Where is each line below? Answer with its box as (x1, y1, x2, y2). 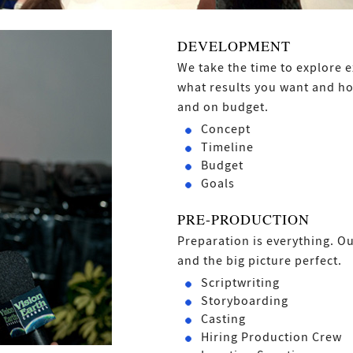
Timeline (201, 139, 254, 156)
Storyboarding (201, 293, 288, 310)
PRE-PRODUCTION (177, 210, 310, 229)
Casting (201, 311, 246, 328)
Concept (201, 121, 251, 138)
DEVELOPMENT (177, 36, 291, 56)
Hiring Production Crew (201, 329, 342, 346)
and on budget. (177, 99, 269, 116)
